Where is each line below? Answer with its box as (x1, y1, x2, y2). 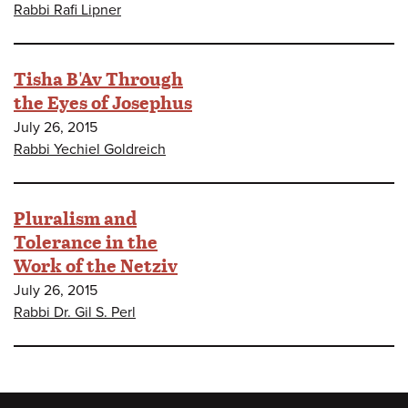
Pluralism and (14, 204, 137, 230)
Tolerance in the (14, 228, 158, 254)
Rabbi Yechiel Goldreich (14, 139, 166, 158)
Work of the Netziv (14, 251, 178, 278)
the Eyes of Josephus (14, 88, 192, 115)
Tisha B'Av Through (14, 65, 183, 91)
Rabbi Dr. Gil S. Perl (14, 302, 136, 321)
